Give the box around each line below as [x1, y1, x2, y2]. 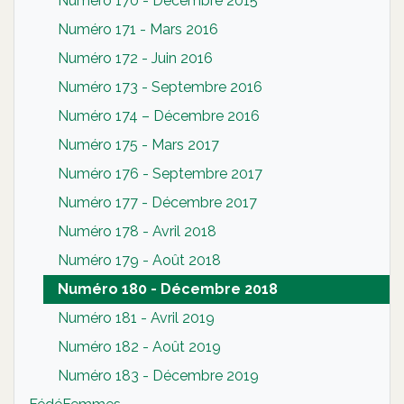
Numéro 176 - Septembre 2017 [58, 164, 262, 182]
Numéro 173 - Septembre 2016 [58, 78, 262, 96]
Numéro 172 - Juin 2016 [58, 49, 213, 67]
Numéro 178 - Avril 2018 [58, 222, 216, 240]
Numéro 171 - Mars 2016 [58, 20, 218, 38]
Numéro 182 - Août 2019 [58, 337, 221, 355]
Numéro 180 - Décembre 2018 [58, 280, 278, 298]
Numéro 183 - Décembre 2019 [58, 366, 259, 384]
